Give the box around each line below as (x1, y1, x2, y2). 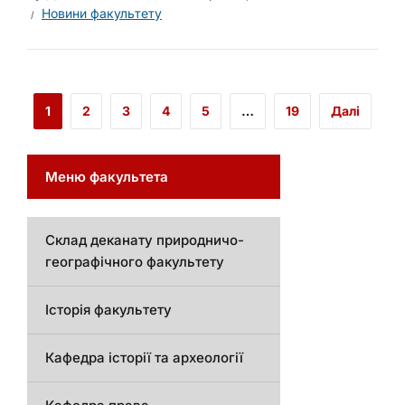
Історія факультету (45, 301, 172, 318)
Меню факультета (45, 168, 168, 185)
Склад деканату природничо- (45, 231, 244, 249)
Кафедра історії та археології (45, 349, 243, 366)
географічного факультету (45, 253, 224, 270)
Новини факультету (42, 5, 162, 21)
